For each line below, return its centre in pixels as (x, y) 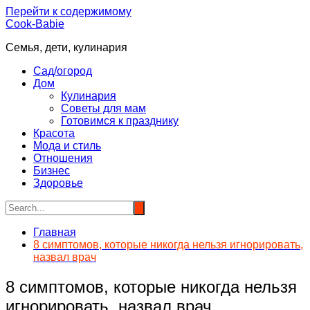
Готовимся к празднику (120, 121)
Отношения (63, 158)
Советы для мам (103, 108)
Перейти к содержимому (69, 11)
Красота (54, 133)
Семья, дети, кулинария (66, 47)
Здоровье (58, 183)
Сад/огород (63, 71)
